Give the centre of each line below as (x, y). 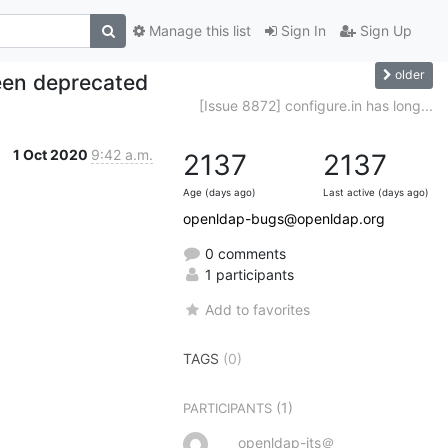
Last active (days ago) (376, 192)
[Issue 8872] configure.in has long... (316, 105)
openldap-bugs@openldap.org (284, 218)
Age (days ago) (219, 192)
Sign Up (384, 31)
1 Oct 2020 (52, 154)
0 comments (243, 253)
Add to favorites (258, 309)
